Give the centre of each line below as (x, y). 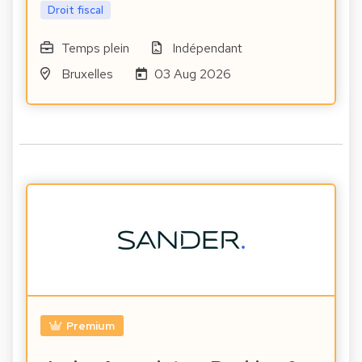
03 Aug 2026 (193, 74)
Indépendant (208, 48)
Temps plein (95, 48)
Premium (90, 325)
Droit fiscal (75, 9)
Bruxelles (87, 74)
